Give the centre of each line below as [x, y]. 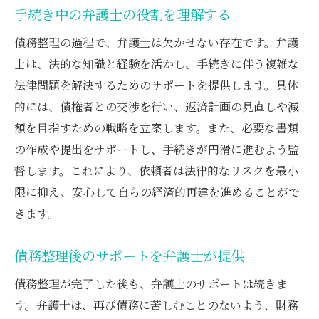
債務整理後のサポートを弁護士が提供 [129, 255]
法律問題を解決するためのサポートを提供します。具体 [156, 85]
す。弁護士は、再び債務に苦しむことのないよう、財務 [156, 305]
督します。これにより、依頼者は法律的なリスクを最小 [156, 170]
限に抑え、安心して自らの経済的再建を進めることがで [157, 192]
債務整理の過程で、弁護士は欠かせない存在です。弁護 [156, 42]
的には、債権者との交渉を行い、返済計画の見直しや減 [157, 106]
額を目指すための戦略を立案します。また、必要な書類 [156, 127]
